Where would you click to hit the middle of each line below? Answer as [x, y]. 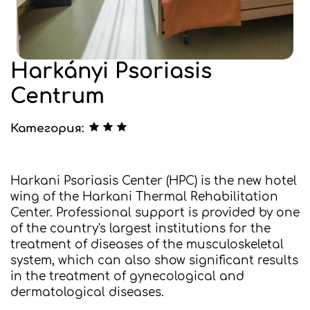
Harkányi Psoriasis [111, 72]
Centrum [57, 97]
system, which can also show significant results [154, 261]
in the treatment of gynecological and [127, 276]
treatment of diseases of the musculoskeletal [147, 245]
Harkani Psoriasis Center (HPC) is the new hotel [154, 181]
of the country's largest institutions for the [140, 229]
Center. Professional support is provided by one [155, 213]
